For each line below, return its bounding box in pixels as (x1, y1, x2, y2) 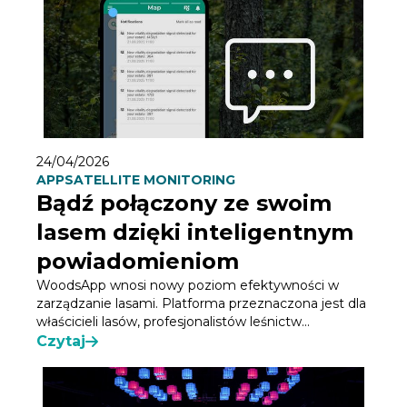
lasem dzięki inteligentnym (36, 219, 353, 246)
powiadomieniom (36, 248, 239, 275)
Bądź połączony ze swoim (36, 190, 332, 217)
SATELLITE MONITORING (65, 172, 235, 189)
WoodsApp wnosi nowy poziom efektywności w (36, 277, 339, 294)
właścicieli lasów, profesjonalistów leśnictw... (36, 313, 310, 331)
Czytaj (36, 333, 85, 351)
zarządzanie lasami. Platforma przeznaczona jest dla (36, 295, 366, 313)
